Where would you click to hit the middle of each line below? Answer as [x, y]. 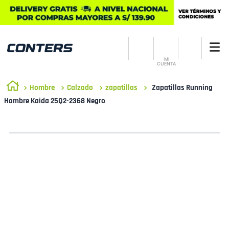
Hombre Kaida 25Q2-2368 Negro [55, 101]
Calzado [80, 87]
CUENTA [167, 64]
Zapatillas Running [182, 87]
